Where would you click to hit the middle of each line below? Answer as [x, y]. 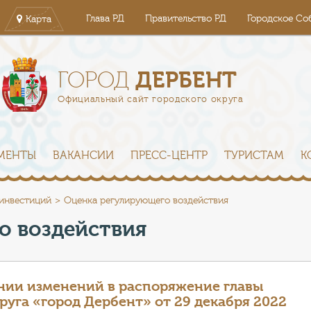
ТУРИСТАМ [254, 155]
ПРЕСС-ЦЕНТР [169, 155]
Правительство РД [186, 19]
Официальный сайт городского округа [151, 99]
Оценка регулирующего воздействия [146, 201]
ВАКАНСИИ [83, 155]
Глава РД [105, 19]
